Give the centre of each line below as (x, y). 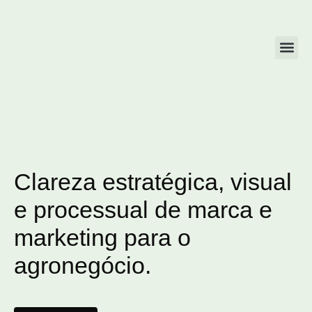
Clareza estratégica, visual (153, 182)
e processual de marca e (143, 210)
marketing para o (102, 237)
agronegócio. (83, 265)
